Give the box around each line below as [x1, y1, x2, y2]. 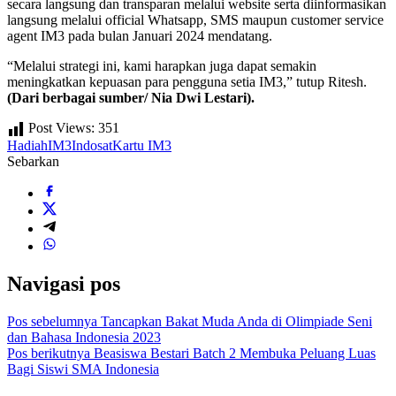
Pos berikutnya [7, 345, 90, 361]
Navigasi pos [7, 271, 120, 295]
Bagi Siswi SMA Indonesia [7, 361, 159, 377]
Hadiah [7, 137, 48, 153]
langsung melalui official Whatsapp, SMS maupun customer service [7, 11, 384, 27]
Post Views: [28, 119, 95, 135]
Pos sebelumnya [7, 313, 97, 329]
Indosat [72, 137, 112, 153]
